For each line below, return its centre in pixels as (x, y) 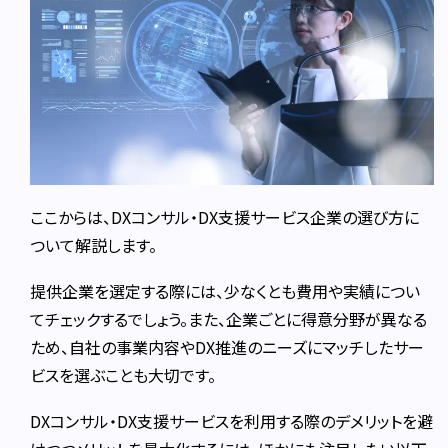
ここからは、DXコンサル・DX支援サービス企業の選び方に (225, 216)
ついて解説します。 (94, 244)
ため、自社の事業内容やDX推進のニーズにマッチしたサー (227, 346)
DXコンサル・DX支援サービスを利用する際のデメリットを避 (232, 420)
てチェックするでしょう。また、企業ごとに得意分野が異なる (229, 318)
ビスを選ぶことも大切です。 (123, 374)
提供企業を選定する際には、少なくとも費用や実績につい (225, 290)
